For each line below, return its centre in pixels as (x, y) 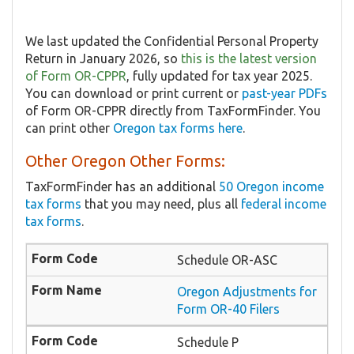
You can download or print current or (134, 94)
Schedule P (208, 343)
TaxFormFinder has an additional (122, 187)
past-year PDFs (284, 94)
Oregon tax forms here (178, 128)
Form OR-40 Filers (228, 309)
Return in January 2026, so (103, 59)
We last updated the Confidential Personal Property (172, 41)
